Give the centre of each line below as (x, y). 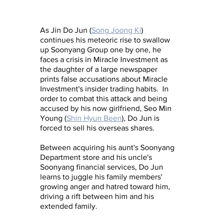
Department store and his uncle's (97, 157)
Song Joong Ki (116, 30)
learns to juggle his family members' (102, 176)
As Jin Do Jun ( (66, 30)
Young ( (53, 118)
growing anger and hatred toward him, (106, 186)
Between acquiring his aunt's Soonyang (108, 147)
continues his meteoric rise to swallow (106, 40)
